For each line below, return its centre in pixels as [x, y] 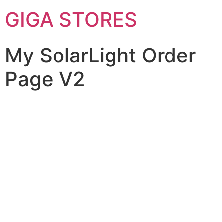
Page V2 [45, 79]
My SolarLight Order [100, 55]
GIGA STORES [71, 20]
